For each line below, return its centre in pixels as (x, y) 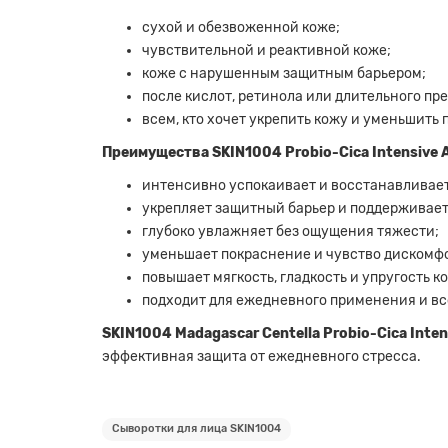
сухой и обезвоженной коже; (241, 28)
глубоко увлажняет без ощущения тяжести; (290, 232)
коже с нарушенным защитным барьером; (284, 74)
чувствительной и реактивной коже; (266, 51)
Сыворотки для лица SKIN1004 (196, 429)
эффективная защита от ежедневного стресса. (261, 357)
